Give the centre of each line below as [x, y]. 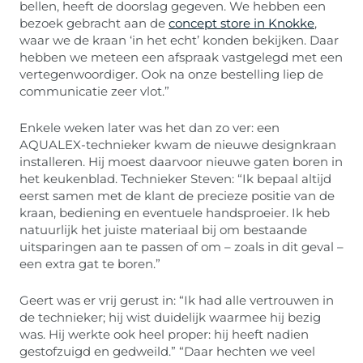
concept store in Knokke [241, 23]
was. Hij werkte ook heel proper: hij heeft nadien [164, 334]
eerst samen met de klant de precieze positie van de [177, 196]
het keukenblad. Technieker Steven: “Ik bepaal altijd [175, 179]
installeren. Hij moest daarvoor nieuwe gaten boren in [181, 162]
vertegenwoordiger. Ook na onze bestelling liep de [171, 74]
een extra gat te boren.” [90, 264]
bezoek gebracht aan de [94, 23]
